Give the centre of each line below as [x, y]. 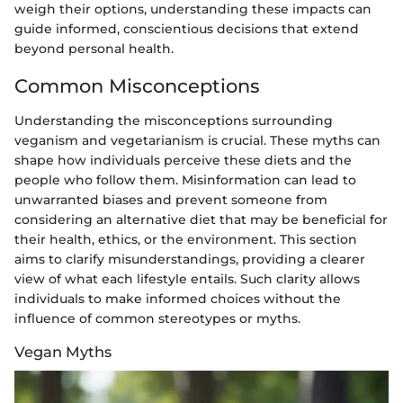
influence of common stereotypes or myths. [157, 318]
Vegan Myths [63, 351]
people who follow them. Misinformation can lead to [185, 179]
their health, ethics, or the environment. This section [186, 239]
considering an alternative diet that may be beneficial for [201, 219]
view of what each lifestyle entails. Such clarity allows [187, 278]
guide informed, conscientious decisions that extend [187, 29]
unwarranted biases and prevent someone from [171, 199]
